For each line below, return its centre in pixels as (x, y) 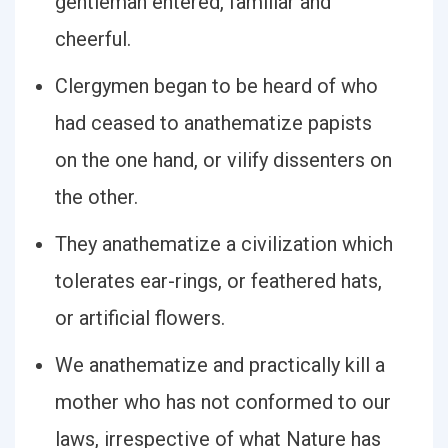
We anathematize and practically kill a (220, 365)
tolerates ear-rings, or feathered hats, (218, 281)
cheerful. (93, 39)
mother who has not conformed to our (223, 402)
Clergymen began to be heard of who (216, 86)
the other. (96, 197)
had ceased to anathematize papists (213, 123)
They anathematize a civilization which (224, 244)
